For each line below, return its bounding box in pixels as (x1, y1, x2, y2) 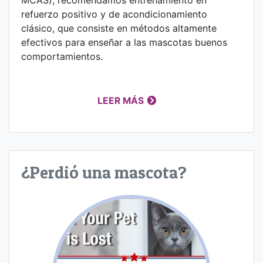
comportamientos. (21, 50, 103, 62)
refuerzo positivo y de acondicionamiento (21, 8, 207, 20)
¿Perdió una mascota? (21, 161, 187, 183)
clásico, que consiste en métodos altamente (21, 22, 217, 34)
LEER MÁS (97, 95, 144, 106)
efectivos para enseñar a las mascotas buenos (21, 36, 227, 48)
